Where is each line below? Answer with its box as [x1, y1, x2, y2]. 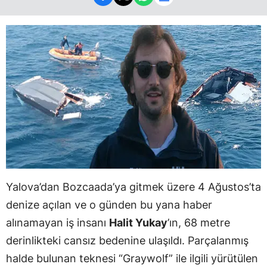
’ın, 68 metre [167, 216, 230, 229]
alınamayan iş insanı [6, 216, 109, 229]
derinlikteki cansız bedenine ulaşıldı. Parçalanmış [6, 234, 249, 247]
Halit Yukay [109, 216, 167, 229]
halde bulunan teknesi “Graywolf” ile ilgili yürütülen [6, 252, 258, 265]
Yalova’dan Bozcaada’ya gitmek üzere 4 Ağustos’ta [6, 180, 261, 193]
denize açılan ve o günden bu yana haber [6, 198, 212, 211]
